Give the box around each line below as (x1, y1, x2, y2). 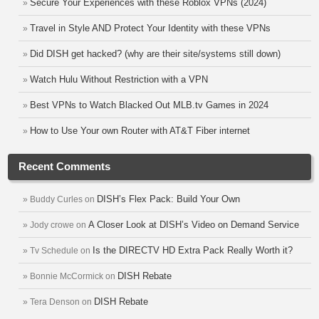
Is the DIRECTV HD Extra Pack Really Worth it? (93, 245, 293, 256)
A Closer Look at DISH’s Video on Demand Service (88, 219, 299, 230)
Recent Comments (19, 161, 110, 172)
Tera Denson (30, 297, 80, 307)
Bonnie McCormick (30, 271, 103, 281)
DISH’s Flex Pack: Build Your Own (97, 194, 240, 204)
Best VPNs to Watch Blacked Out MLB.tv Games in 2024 (30, 100, 268, 110)
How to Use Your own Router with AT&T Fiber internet (30, 125, 250, 136)
